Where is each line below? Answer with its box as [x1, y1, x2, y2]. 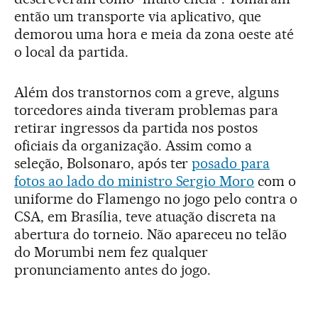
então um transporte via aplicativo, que [14, 8, 262, 26]
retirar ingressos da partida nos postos [14, 119, 258, 137]
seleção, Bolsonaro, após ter [14, 155, 192, 172]
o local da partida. [14, 43, 128, 61]
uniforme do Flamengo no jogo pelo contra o [14, 190, 298, 208]
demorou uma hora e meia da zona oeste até [14, 26, 295, 43]
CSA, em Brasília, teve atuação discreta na [14, 208, 277, 226]
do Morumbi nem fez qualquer [14, 243, 208, 261]
